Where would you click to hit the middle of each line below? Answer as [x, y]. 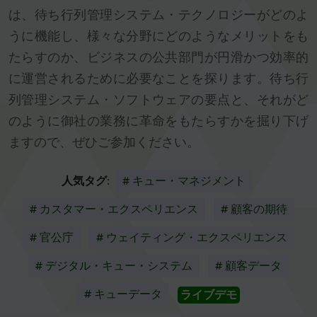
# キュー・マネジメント [184, 181]
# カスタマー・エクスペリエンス [114, 209]
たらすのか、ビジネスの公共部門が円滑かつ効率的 [158, 58]
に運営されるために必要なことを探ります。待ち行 [158, 79]
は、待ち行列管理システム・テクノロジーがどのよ [158, 15]
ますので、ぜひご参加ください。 [104, 143]
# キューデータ [123, 294]
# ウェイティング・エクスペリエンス [192, 238]
